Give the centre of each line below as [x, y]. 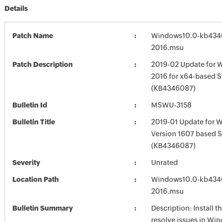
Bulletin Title [33, 122]
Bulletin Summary [42, 208]
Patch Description [42, 64]
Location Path [35, 179]
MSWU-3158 [171, 105]
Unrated [164, 163]
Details [16, 8]
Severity [26, 163]
